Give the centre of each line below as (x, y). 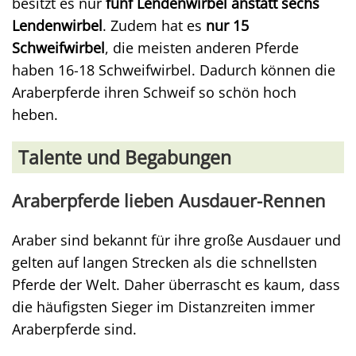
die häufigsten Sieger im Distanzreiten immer (163, 307)
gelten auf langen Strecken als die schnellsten (164, 262)
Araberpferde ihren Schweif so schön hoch (154, 92)
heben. (35, 114)
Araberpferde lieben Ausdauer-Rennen (169, 201)
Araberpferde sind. (74, 329)
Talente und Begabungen (125, 157)
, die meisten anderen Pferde (202, 48)
